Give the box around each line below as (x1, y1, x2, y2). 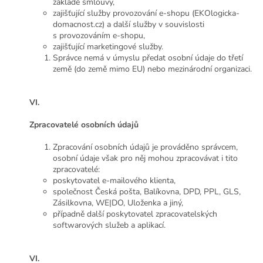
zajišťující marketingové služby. (53, 41, 163, 53)
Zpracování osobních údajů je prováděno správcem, (53, 141, 238, 153)
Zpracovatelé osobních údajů (29, 119, 139, 131)
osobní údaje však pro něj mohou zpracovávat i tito (53, 153, 238, 164)
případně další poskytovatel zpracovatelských (53, 208, 217, 220)
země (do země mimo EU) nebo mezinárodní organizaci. (53, 63, 252, 75)
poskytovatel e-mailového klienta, (53, 175, 176, 187)
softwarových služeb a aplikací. (53, 220, 166, 231)
